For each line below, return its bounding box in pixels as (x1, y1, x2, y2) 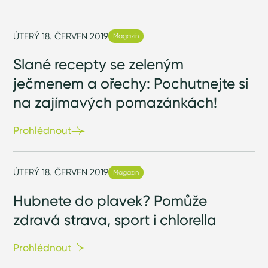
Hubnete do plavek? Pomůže (13, 191, 208, 209)
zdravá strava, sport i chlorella (13, 210, 217, 229)
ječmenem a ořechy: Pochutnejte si (13, 74, 249, 93)
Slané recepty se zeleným (13, 55, 184, 74)
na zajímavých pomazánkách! (13, 93, 218, 112)
